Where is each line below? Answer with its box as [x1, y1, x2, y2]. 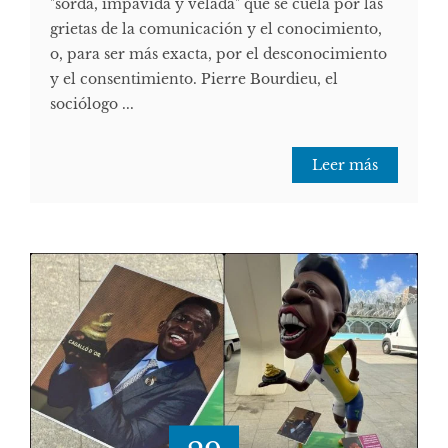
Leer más [312, 155, 378, 174]
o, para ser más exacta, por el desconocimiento [50, 44, 387, 63]
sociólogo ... [50, 94, 134, 113]
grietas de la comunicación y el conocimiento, [50, 19, 382, 38]
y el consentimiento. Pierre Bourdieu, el [50, 69, 338, 88]
